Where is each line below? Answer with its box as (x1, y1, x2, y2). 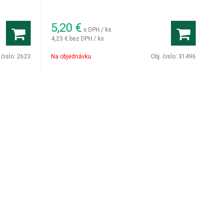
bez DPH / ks (69, 35, 105, 42)
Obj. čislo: (151, 53, 178, 60)
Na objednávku (51, 53, 92, 60)
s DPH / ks (83, 26, 112, 33)
